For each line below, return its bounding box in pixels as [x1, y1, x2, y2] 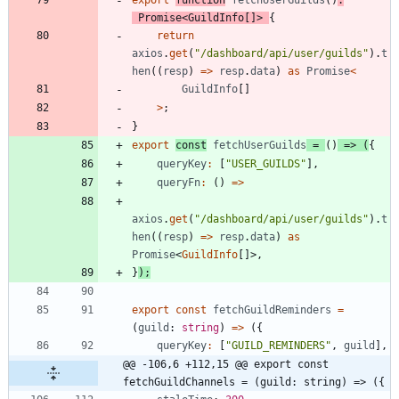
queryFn [157, 176, 200, 190]
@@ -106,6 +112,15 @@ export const [123, 358, 329, 371]
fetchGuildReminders [213, 304, 331, 317]
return [157, 29, 194, 43]
